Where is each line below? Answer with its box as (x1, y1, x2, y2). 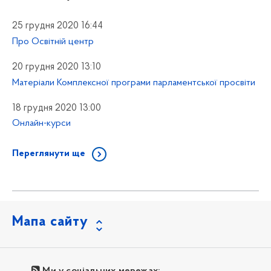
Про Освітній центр (12, 36, 94, 47)
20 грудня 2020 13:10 (12, 62, 101, 72)
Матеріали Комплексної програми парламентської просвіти (12, 77, 255, 88)
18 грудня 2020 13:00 (12, 103, 101, 113)
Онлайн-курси (12, 119, 71, 129)
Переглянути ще (12, 149, 85, 159)
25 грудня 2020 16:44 (12, 21, 103, 31)
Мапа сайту (12, 215, 88, 230)
